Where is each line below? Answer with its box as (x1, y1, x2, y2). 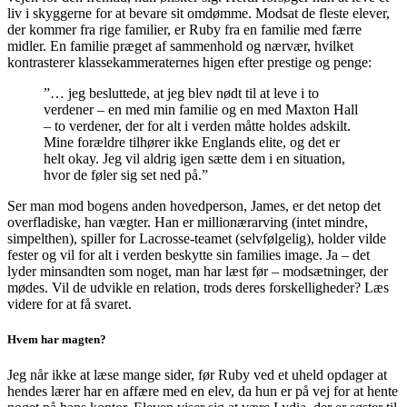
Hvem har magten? (7, 332, 106, 346)
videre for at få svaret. (7, 295, 135, 312)
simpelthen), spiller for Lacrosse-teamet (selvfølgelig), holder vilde (7, 230, 386, 246)
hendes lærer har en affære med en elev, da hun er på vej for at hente (7, 382, 398, 399)
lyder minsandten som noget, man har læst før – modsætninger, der (7, 263, 388, 279)
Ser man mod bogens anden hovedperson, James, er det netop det (7, 197, 381, 213)
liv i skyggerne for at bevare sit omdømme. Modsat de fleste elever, (7, 5, 390, 21)
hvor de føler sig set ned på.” (44, 166, 212, 183)
